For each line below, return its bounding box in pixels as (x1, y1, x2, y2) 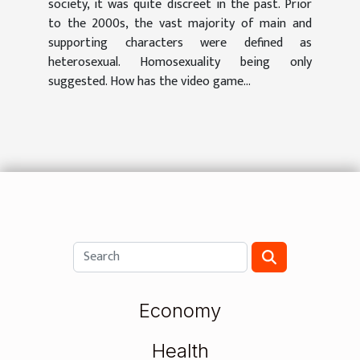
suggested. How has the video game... (48, 70, 251, 92)
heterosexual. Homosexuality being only (48, 51, 312, 73)
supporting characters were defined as (48, 31, 312, 54)
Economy (139, 298, 221, 322)
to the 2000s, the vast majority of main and (48, 12, 312, 35)
